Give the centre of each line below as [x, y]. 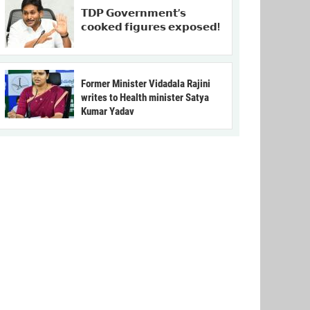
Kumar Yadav [108, 112]
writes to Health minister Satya [145, 98]
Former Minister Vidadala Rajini [146, 84]
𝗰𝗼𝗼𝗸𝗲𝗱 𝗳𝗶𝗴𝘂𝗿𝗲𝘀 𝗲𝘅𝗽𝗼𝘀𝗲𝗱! [151, 27]
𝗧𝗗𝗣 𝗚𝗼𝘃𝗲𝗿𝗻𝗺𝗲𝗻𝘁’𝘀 [134, 13]
